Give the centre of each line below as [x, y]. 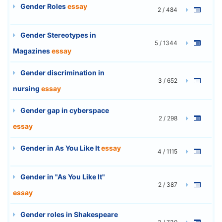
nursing [27, 88]
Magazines [32, 51]
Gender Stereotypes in [57, 35]
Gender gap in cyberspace [64, 110]
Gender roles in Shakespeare [68, 214]
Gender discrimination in [62, 72]
